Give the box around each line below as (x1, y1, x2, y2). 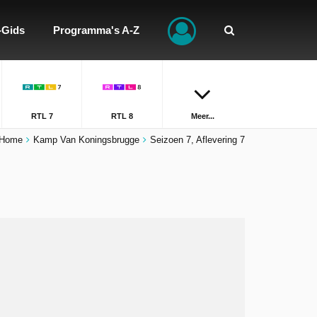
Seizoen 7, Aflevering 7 (150, 134, 245, 145)
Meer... (190, 112, 214, 120)
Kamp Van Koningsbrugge (33, 134, 139, 145)
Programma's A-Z (53, 24, 139, 36)
